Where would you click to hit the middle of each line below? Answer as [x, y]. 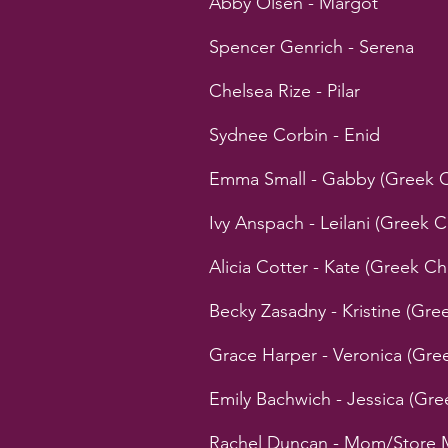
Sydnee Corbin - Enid [294, 135]
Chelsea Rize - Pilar [284, 91]
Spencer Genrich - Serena [311, 47]
